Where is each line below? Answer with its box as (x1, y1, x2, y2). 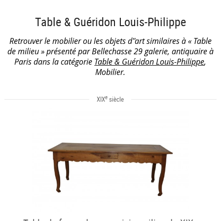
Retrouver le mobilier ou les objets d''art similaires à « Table (9, 35, 212, 46)
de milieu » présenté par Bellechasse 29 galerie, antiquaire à (7, 45, 214, 57)
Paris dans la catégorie (14, 56, 95, 67)
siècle (108, 94, 124, 104)
